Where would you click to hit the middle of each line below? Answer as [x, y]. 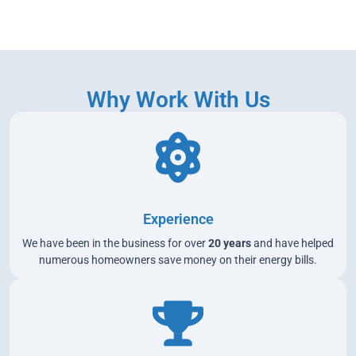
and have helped [292, 243]
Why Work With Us [178, 99]
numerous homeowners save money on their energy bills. [178, 259]
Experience [178, 219]
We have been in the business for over [115, 243]
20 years [230, 243]
